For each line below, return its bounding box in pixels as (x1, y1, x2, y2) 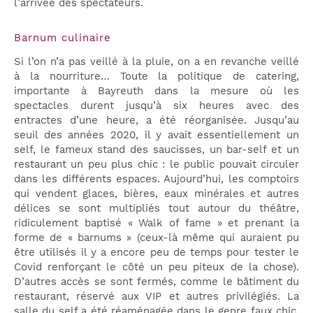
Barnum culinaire (14, 31, 111, 44)
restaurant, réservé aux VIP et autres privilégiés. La (14, 289, 299, 303)
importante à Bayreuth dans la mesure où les (14, 84, 299, 97)
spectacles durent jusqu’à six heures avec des (14, 99, 299, 112)
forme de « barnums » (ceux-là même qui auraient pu (14, 231, 299, 244)
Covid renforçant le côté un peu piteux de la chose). (14, 260, 299, 273)
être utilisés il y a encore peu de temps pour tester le (14, 245, 299, 259)
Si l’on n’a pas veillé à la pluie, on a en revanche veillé (14, 54, 299, 68)
